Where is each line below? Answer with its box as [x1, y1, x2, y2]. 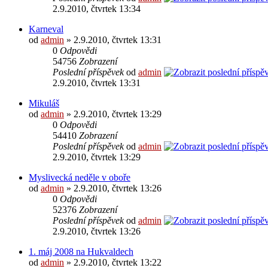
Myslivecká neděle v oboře [29, 172, 130, 182]
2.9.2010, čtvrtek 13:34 [53, 3, 141, 14]
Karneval [29, 23, 63, 34]
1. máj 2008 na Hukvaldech [29, 246, 133, 257]
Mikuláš [29, 98, 59, 108]
